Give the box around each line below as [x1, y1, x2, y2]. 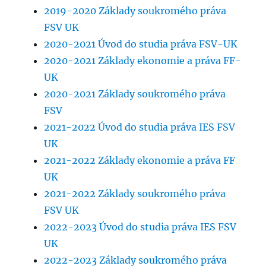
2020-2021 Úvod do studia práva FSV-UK [44, 38, 238, 50]
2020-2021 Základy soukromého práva [44, 88, 226, 100]
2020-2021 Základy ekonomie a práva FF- [44, 55, 242, 67]
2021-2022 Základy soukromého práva [44, 188, 226, 200]
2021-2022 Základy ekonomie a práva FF [44, 154, 236, 167]
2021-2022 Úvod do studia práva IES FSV [44, 121, 236, 134]
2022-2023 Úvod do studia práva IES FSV [44, 221, 237, 233]
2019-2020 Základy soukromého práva [44, 5, 227, 17]
